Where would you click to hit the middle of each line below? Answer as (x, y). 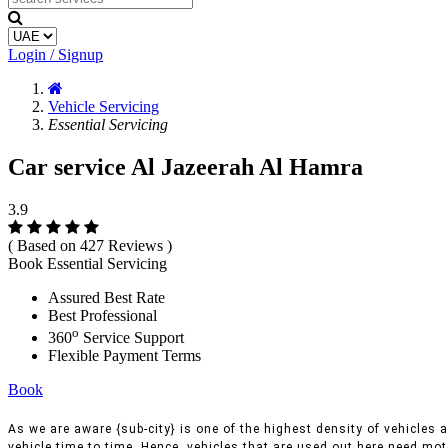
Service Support (131, 338)
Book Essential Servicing (87, 263)
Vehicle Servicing (103, 106)
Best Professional (102, 315)
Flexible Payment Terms (124, 356)
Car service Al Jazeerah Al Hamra (185, 166)
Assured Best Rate (106, 297)
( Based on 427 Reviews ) (90, 245)
